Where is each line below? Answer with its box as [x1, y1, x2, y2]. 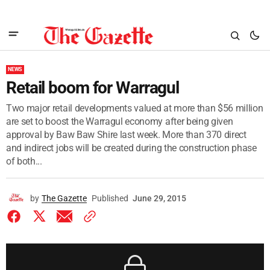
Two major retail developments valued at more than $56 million [6, 102, 263, 114]
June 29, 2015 [133, 193, 186, 203]
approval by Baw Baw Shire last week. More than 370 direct [6, 129, 246, 140]
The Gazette [42, 193, 87, 203]
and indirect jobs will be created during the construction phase [6, 142, 257, 154]
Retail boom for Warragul [6, 78, 180, 98]
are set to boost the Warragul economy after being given [6, 116, 233, 127]
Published [92, 193, 128, 203]
